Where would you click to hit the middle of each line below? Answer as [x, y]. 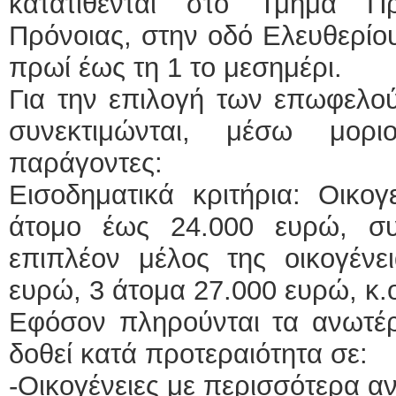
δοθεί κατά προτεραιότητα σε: [188, 354]
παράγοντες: [86, 163]
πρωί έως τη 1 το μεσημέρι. [175, 68]
